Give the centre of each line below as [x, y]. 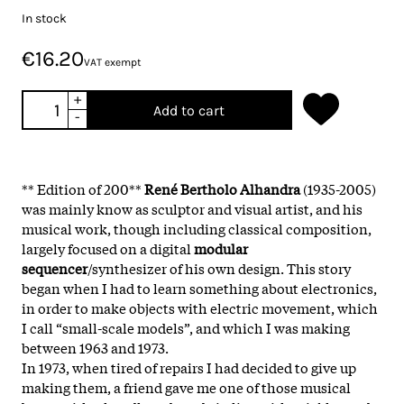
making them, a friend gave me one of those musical [186, 386]
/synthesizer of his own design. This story [219, 267]
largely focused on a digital [108, 248]
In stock [44, 18]
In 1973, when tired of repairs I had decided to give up [189, 367]
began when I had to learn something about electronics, [199, 287]
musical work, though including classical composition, [197, 228]
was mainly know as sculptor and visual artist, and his [192, 208]
